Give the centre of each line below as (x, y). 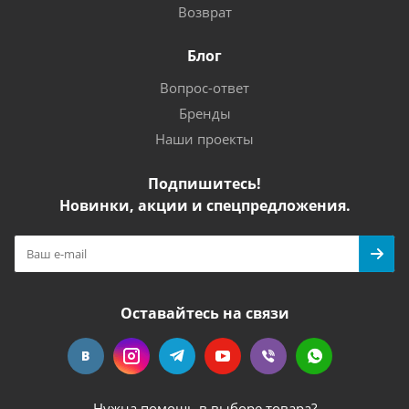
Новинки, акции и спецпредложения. (204, 205)
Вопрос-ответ (204, 88)
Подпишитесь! (204, 184)
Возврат (204, 12)
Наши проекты (204, 139)
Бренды (204, 113)
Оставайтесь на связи (204, 313)
